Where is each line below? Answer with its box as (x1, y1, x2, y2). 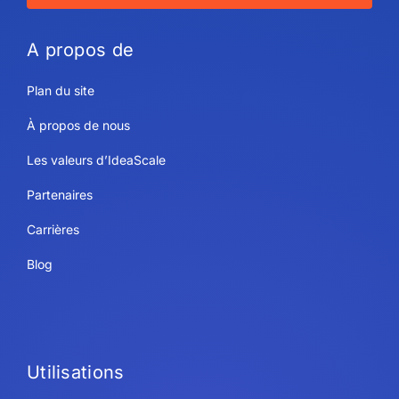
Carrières (26, 222, 79, 238)
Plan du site (26, 83, 94, 99)
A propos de (26, 39, 134, 61)
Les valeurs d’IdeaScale (26, 152, 166, 168)
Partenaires (26, 187, 93, 203)
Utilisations (26, 362, 125, 384)
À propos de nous (26, 118, 130, 134)
